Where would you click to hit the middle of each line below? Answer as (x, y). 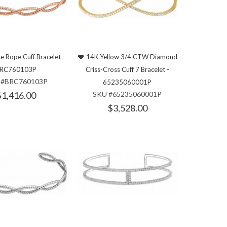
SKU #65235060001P (127, 94)
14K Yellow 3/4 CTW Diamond (131, 57)
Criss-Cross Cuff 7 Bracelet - (127, 70)
